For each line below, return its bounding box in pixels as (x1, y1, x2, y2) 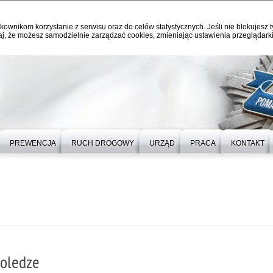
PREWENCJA (10, 139, 56, 147)
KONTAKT (231, 139, 264, 147)
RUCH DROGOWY (71, 139, 134, 147)
